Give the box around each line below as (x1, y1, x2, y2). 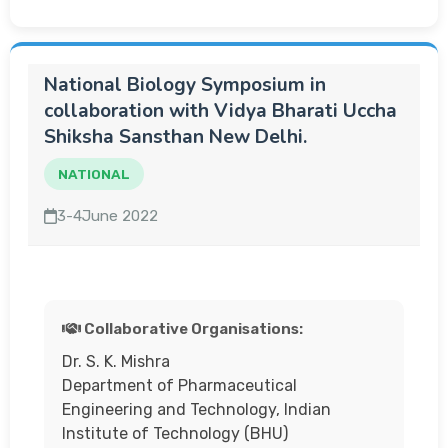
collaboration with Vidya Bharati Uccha (44, 98, 397, 124)
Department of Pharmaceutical (62, 376, 297, 395)
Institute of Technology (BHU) (62, 424, 288, 443)
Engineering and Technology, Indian (62, 400, 331, 419)
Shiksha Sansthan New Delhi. (44, 124, 307, 150)
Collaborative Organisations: (80, 320, 303, 338)
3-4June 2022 (57, 207, 159, 225)
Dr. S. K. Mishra (62, 352, 170, 371)
